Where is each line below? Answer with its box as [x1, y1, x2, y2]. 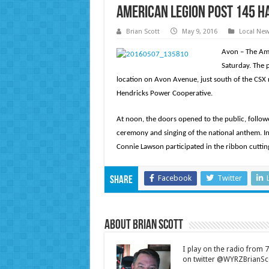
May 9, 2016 [181, 28, 217, 36]
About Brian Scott [104, 219, 183, 233]
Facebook [157, 174, 192, 183]
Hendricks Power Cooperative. [116, 89, 213, 98]
